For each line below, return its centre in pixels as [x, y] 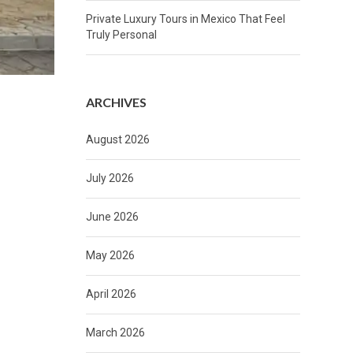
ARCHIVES [116, 102]
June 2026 [112, 217]
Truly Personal [121, 35]
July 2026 [110, 178]
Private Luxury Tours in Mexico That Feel [185, 19]
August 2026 [117, 140]
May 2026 [110, 256]
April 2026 [111, 294]
